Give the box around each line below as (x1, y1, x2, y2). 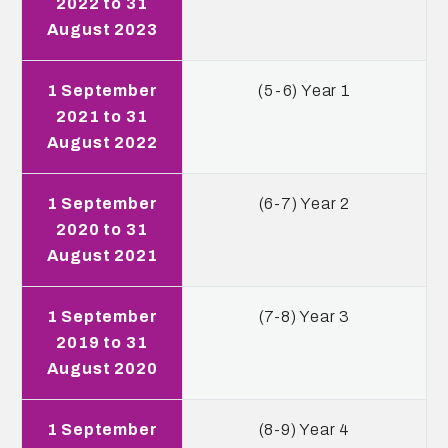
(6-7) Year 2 (258, 195, 351, 212)
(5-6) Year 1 (258, 82, 351, 99)
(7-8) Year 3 (258, 308, 351, 325)
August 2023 (46, 21, 158, 38)
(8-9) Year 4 (258, 421, 351, 438)
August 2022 (46, 134, 158, 151)
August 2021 (46, 247, 158, 264)
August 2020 (46, 360, 158, 377)
